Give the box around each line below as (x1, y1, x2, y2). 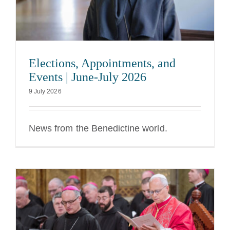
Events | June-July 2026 (29, 70, 146, 84)
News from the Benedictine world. (29, 123, 167, 134)
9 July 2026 (29, 88, 62, 95)
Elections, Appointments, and (29, 56, 176, 70)
